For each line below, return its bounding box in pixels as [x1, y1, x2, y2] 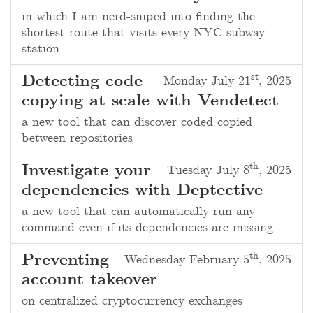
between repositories [22, 130, 133, 147]
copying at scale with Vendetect [22, 91, 279, 112]
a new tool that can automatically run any [22, 203, 255, 220]
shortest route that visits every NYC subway [22, 24, 265, 41]
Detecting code [22, 71, 143, 92]
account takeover [22, 270, 157, 291]
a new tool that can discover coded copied [22, 114, 252, 131]
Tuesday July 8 [167, 162, 249, 179]
